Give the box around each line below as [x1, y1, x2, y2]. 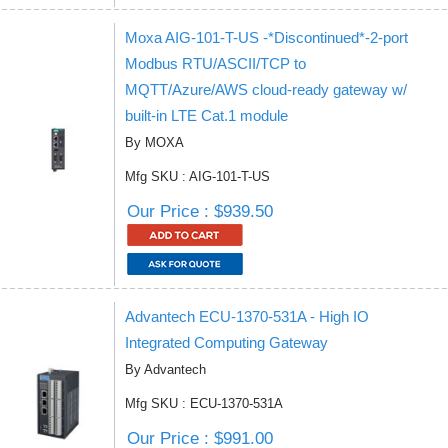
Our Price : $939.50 [127, 202, 273, 221]
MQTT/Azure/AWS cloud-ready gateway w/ [125, 81, 407, 98]
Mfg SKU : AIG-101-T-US [125, 169, 270, 184]
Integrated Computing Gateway [125, 334, 328, 351]
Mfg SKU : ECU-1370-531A [125, 396, 283, 411]
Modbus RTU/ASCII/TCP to [125, 55, 306, 72]
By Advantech [125, 362, 206, 377]
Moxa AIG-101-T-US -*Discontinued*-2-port [125, 29, 408, 46]
